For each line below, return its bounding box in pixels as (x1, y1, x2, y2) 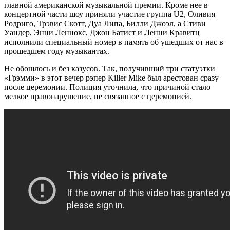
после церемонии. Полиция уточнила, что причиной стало (4, 82, 210, 91)
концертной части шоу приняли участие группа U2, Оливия (4, 9, 215, 18)
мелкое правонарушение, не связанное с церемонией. (4, 91, 191, 101)
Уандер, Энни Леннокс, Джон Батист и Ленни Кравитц (4, 28, 200, 37)
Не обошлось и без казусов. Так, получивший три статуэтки (4, 64, 215, 73)
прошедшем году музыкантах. (4, 46, 109, 55)
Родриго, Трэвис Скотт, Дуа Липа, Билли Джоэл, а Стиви (4, 18, 206, 28)
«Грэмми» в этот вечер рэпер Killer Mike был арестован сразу (4, 73, 219, 82)
